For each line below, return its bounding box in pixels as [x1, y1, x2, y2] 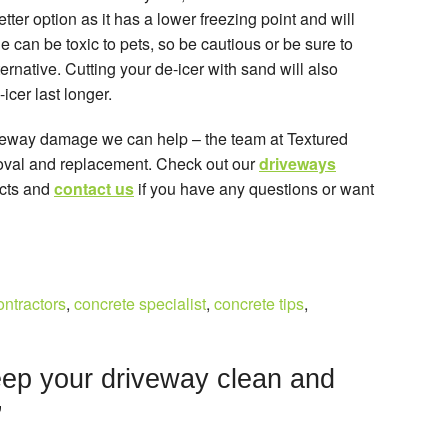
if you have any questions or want [138, 176, 374, 200]
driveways [259, 151, 336, 175]
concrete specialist [74, 291, 206, 315]
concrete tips [214, 291, 304, 315]
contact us [54, 176, 134, 200]
